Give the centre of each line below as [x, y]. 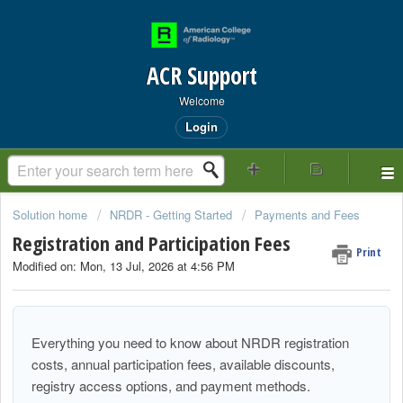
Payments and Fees [307, 215]
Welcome [201, 100]
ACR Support [201, 76]
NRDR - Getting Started [171, 215]
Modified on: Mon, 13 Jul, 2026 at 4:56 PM [124, 266]
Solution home [52, 215]
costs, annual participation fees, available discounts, [183, 363]
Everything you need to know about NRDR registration [190, 342]
